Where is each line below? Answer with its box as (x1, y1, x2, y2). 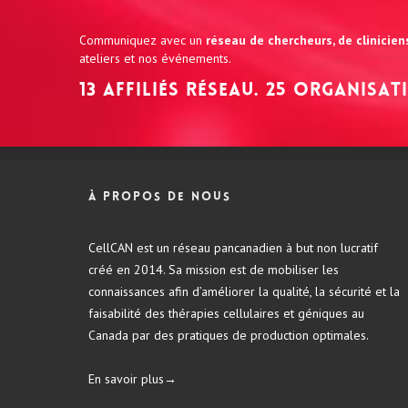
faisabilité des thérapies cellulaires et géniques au (88, 305, 364, 322)
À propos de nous (88, 192, 231, 204)
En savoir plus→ (88, 371, 177, 388)
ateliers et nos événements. (79, 50, 231, 67)
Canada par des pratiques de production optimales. (88, 327, 369, 344)
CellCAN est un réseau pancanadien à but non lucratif (88, 240, 378, 257)
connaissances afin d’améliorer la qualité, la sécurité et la (88, 283, 400, 301)
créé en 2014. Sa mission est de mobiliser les (88, 261, 339, 279)
